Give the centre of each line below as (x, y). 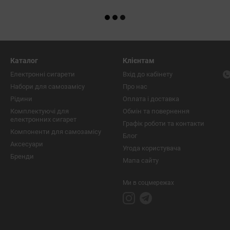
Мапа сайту (141, 161)
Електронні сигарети (43, 74)
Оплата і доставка (151, 99)
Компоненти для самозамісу (56, 132)
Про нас (135, 87)
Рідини (21, 99)
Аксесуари (27, 144)
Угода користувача (152, 148)
